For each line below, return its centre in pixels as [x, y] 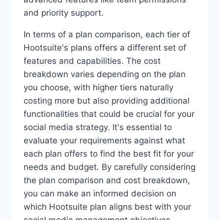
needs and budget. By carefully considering [110, 167]
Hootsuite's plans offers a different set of [105, 47]
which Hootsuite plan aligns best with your [107, 206]
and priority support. [64, 13]
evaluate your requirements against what [104, 140]
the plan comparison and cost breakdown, [107, 180]
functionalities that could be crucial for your [109, 114]
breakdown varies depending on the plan [105, 74]
